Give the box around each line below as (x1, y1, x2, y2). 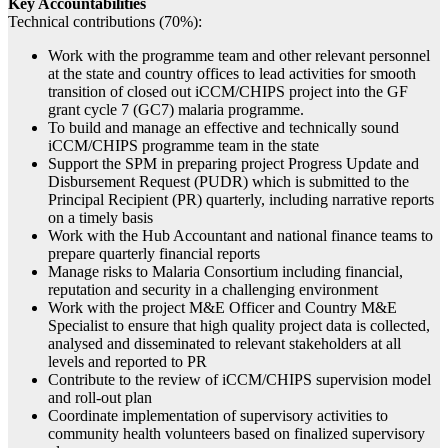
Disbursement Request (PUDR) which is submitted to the (48, 173, 409, 191)
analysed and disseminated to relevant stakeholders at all (48, 335, 401, 353)
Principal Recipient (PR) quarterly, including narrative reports (48, 191, 434, 209)
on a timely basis (48, 209, 153, 227)
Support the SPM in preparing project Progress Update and (48, 155, 419, 173)
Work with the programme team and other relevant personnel (48, 47, 430, 65)
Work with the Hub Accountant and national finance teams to (48, 227, 433, 245)
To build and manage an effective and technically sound (48, 119, 399, 137)
